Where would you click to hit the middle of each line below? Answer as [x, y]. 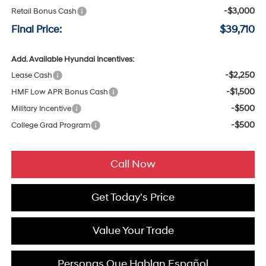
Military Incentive [41, 108]
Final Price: [36, 29]
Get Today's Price [133, 197]
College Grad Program [50, 125]
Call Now [133, 164]
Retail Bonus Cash [44, 11]
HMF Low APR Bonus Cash [59, 92]
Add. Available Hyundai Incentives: [72, 59]
